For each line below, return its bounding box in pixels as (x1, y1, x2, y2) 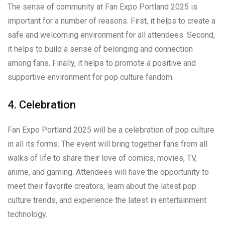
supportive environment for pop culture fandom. (8, 72, 174, 82)
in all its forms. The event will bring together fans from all (8, 139, 207, 149)
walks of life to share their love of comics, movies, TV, (8, 153, 197, 163)
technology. (8, 209, 47, 219)
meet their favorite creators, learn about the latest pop (8, 181, 196, 191)
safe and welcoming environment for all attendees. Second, (8, 30, 215, 40)
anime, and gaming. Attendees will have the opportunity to (8, 167, 209, 177)
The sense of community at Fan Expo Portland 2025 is (8, 2, 197, 12)
